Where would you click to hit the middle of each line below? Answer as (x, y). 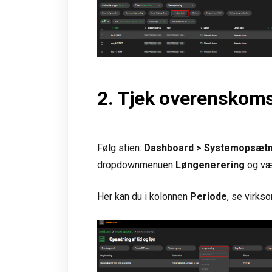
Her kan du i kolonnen (144, 196)
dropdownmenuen (135, 165)
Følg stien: (121, 148)
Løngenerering (210, 165)
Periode (209, 196)
